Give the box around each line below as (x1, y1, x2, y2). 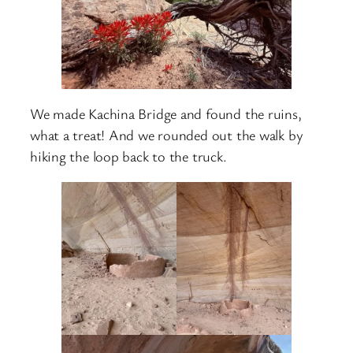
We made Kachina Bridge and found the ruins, (30, 104, 302, 124)
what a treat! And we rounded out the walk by (30, 125, 303, 145)
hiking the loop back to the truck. (30, 147, 227, 166)
